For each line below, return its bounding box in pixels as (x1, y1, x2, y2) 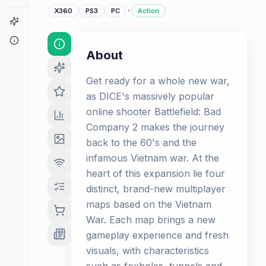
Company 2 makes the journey (86, 121, 224, 133)
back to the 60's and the (86, 137, 197, 148)
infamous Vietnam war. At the (86, 152, 219, 164)
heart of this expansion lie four (86, 167, 225, 179)
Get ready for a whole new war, (86, 75, 230, 87)
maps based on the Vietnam (86, 198, 211, 210)
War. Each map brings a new (86, 214, 216, 226)
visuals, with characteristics (86, 245, 209, 256)
